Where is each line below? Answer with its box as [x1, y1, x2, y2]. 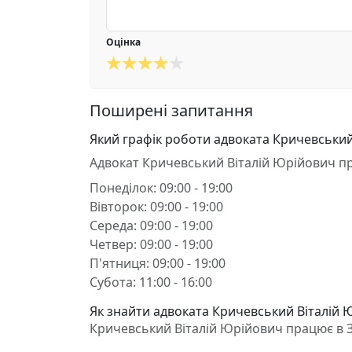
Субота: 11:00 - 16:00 [90, 273, 212, 291]
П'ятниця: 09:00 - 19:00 [90, 255, 225, 272]
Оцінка [106, 35, 141, 49]
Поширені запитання [90, 100, 253, 121]
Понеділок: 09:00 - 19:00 [90, 179, 233, 196]
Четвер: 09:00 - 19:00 [90, 236, 213, 253]
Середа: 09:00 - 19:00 [90, 217, 213, 234]
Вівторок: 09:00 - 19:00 [90, 198, 223, 215]
